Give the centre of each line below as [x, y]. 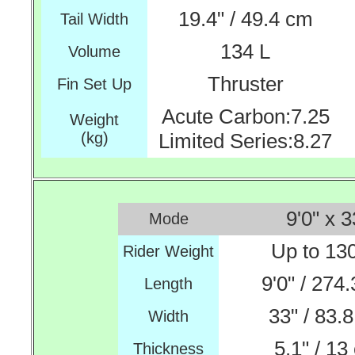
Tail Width [94, 19]
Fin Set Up [94, 84]
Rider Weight [168, 251]
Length [168, 284]
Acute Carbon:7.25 [245, 116]
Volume [94, 52]
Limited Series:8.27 [245, 141]
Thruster [245, 84]
